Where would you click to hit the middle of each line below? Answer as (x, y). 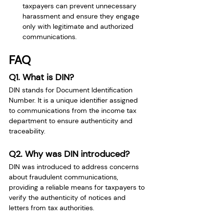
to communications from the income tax (74, 110)
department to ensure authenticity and (72, 120)
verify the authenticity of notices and (68, 197)
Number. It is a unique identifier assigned (74, 100)
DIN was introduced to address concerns (75, 166)
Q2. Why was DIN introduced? (69, 154)
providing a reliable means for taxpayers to (78, 187)
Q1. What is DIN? (41, 77)
